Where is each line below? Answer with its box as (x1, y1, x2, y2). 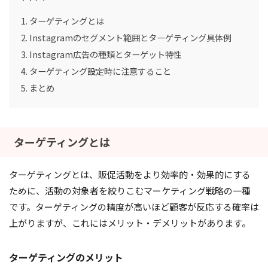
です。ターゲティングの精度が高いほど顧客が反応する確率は (9, 200, 259, 214)
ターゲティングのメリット (9, 250, 123, 265)
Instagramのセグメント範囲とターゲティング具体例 (29, 31, 232, 44)
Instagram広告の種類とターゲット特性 (29, 48, 182, 61)
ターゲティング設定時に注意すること (29, 65, 171, 78)
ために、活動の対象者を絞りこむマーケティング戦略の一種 (9, 184, 251, 197)
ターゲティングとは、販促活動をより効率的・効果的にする (9, 168, 251, 181)
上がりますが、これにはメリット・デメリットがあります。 (9, 217, 251, 230)
